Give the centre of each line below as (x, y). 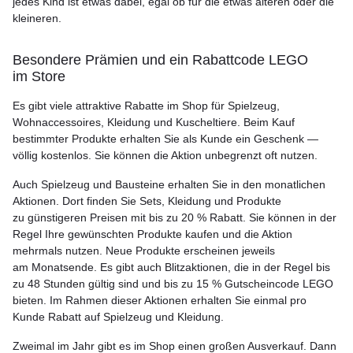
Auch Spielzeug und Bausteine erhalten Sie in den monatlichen (169, 184)
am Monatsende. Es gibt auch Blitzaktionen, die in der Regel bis (171, 267)
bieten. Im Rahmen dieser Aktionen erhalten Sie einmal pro (160, 300)
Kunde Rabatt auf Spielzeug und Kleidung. (118, 317)
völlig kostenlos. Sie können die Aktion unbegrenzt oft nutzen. (165, 155)
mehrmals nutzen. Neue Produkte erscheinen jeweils (144, 251)
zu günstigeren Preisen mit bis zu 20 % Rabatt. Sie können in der (175, 217)
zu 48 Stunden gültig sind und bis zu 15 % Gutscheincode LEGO (173, 284)
